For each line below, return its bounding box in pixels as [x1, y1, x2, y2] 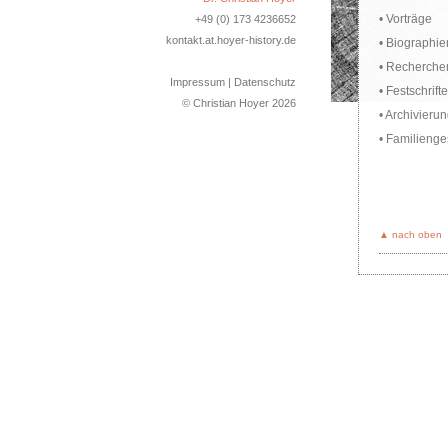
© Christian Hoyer [182, 97, 272, 109]
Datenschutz [234, 76, 296, 88]
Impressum [170, 76, 225, 88]
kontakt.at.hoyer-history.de [166, 34, 296, 46]
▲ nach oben [379, 229, 442, 240]
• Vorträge [379, 12, 432, 26]
